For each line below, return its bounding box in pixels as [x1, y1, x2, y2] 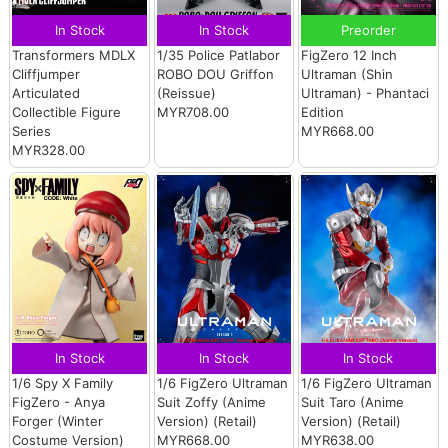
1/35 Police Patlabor [156, 46, 280, 63]
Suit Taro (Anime [301, 393, 405, 410]
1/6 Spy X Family [12, 374, 114, 391]
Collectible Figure [12, 103, 122, 120]
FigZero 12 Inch [301, 46, 398, 63]
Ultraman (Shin [301, 65, 394, 82]
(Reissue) [156, 84, 216, 101]
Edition [301, 103, 345, 120]
